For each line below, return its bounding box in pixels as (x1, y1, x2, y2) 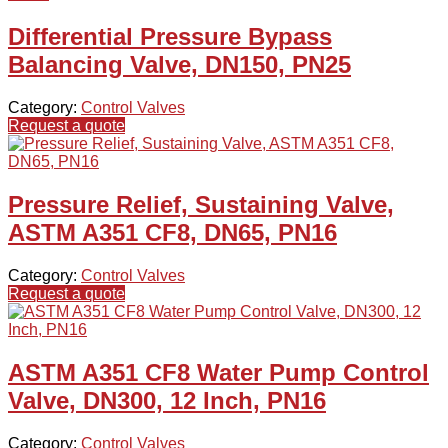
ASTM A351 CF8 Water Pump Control (8, 358, 429, 386)
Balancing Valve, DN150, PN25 (8, 51, 351, 79)
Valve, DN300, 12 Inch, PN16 (8, 386, 326, 414)
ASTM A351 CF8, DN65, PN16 (8, 219, 337, 247)
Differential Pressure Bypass (8, 23, 332, 51)
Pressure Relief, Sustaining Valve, (8, 191, 394, 219)
